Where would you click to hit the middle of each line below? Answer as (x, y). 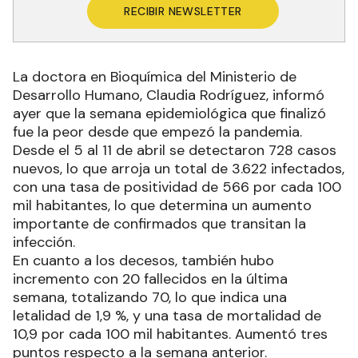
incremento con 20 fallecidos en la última (150, 279)
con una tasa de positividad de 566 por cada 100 (177, 187)
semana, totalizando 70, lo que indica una (150, 298)
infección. (44, 243)
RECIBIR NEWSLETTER (183, 12)
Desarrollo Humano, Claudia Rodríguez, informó (169, 95)
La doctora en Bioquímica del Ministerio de (155, 77)
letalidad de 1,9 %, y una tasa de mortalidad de (167, 316)
